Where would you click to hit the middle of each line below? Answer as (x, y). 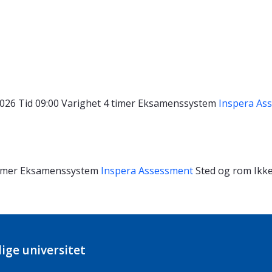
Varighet (82, 104)
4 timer (121, 104)
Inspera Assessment (148, 171)
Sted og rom (225, 171)
